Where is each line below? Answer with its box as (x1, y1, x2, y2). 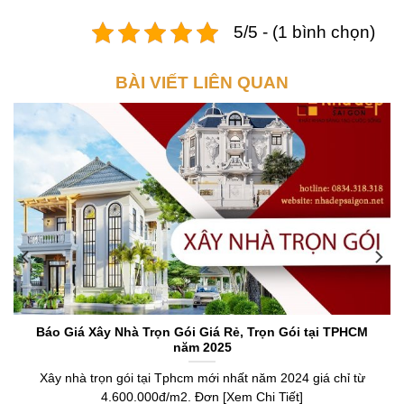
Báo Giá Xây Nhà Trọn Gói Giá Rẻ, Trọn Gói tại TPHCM (36, 325, 368, 339)
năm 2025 (172, 340, 232, 354)
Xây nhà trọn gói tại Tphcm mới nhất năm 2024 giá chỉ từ (39, 372, 365, 386)
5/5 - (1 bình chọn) (234, 22, 375, 41)
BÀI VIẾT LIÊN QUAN (115, 72, 289, 92)
